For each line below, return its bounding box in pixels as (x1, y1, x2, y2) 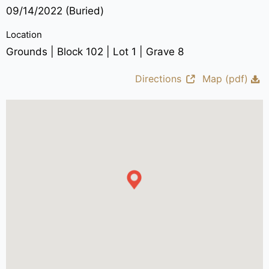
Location (5, 28, 42, 40)
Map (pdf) (202, 72, 249, 85)
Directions (135, 72, 182, 85)
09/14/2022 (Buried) (5, 4, 104, 17)
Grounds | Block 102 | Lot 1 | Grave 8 (5, 45, 184, 58)
